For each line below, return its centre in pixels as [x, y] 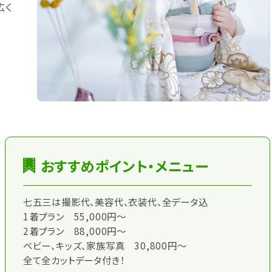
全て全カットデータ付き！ [74, 260]
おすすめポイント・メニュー [124, 165]
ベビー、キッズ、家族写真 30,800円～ [105, 246]
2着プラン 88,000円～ [74, 231]
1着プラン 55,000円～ [74, 216]
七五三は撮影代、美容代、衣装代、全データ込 [115, 202]
